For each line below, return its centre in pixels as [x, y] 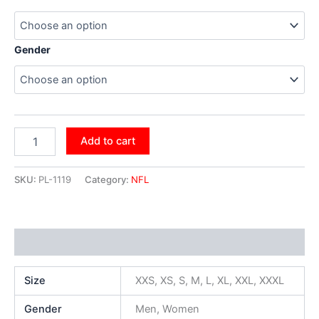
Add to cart [108, 141]
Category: [108, 179]
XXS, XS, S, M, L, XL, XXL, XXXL [209, 281]
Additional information [71, 242]
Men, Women [167, 309]
